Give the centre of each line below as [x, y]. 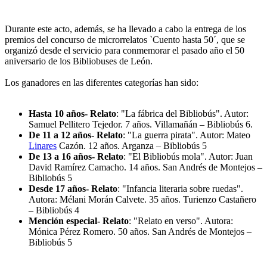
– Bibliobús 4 [54, 210]
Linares [43, 146]
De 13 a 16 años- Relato [76, 157]
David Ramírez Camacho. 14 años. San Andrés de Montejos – [145, 167]
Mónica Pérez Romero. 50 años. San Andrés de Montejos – [140, 232]
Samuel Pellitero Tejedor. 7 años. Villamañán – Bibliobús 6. [141, 125]
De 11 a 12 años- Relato [76, 135]
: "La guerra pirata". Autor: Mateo [187, 135]
